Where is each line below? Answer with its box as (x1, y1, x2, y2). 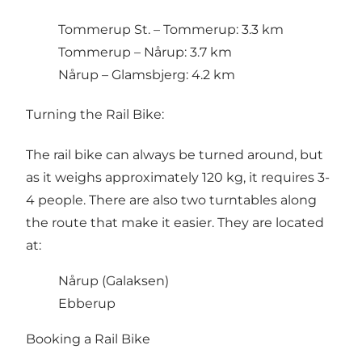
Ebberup (58, 295, 116, 311)
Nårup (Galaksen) (58, 272, 169, 288)
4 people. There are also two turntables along (26, 192, 317, 208)
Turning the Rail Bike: (26, 107, 164, 123)
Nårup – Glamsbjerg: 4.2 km (58, 67, 235, 83)
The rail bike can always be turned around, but (26, 146, 323, 162)
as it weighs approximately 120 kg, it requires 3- (26, 169, 330, 185)
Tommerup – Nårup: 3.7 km (58, 44, 232, 61)
